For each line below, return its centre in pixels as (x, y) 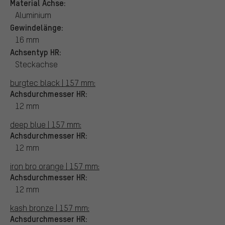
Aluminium (33, 15)
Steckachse (36, 64)
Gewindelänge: (37, 27)
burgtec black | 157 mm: (53, 82)
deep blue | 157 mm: (46, 124)
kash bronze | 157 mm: (50, 207)
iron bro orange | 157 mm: (55, 166)
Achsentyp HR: (36, 51)
